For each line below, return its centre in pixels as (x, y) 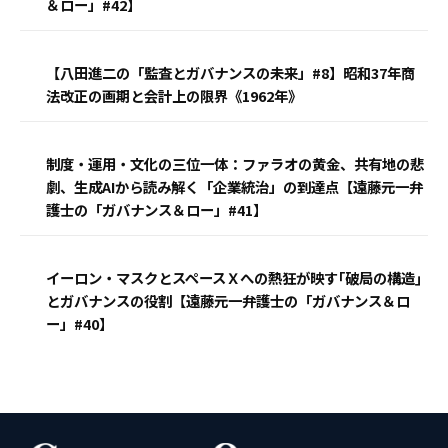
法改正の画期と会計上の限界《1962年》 (174, 95)
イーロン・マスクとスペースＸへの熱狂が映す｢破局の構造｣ (234, 277)
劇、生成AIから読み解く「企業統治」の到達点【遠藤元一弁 (234, 186)
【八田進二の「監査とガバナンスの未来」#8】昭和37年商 (230, 72)
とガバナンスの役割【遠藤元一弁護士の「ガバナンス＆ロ (228, 300)
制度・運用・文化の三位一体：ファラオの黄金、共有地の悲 (235, 163)
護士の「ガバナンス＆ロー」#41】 (156, 209)
